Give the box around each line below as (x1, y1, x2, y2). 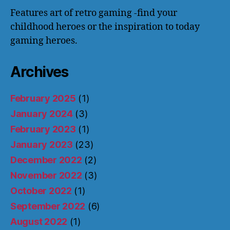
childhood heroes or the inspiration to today (10, 21, 200, 33)
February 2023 (10, 124, 76, 135)
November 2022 (10, 170, 82, 181)
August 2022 (10, 216, 68, 227)
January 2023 (10, 139, 73, 150)
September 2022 (10, 201, 86, 212)
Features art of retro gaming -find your (10, 7, 177, 20)
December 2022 (10, 155, 82, 166)
